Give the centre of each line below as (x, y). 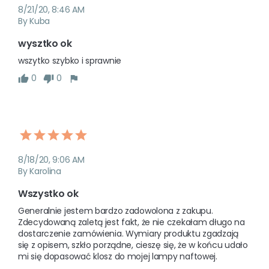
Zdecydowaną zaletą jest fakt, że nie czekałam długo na (131, 222)
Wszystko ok (48, 194)
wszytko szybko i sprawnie (70, 61)
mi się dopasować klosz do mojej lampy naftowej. (119, 257)
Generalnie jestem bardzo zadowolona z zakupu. (116, 211)
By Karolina (40, 171)
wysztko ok (45, 44)
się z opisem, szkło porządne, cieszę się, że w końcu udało (133, 245)
